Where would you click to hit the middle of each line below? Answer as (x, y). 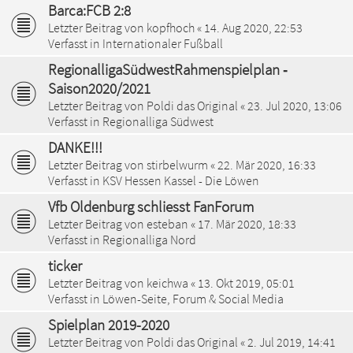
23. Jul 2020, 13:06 (295, 105)
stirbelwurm (177, 164)
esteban (167, 223)
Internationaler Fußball (163, 43)
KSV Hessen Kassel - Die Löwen (181, 180)
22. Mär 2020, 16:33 (267, 164)
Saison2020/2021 (99, 88)
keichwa (167, 282)
